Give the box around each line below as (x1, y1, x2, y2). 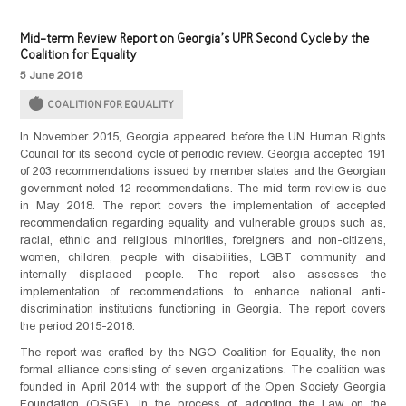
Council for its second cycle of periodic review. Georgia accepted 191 (19, 147, 387, 160)
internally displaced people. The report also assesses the (19, 267, 387, 281)
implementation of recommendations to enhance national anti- (19, 285, 387, 298)
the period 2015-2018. (19, 319, 135, 333)
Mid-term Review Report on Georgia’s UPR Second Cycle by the (19, 31, 369, 48)
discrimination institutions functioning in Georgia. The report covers (19, 302, 387, 315)
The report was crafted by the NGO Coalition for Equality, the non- (19, 345, 387, 359)
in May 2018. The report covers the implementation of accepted (19, 198, 387, 212)
